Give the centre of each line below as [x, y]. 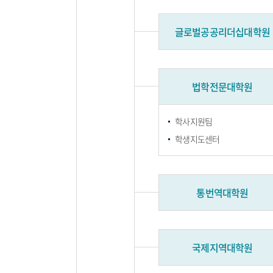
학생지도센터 [197, 139]
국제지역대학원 [222, 247]
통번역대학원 [222, 193]
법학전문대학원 [222, 87]
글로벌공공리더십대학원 [222, 32]
